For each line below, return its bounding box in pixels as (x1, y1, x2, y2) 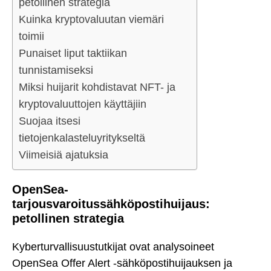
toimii (19, 30, 44, 43)
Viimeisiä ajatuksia (19, 149, 108, 162)
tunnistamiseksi (19, 64, 93, 77)
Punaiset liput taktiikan (19, 47, 127, 60)
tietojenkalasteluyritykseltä (19, 132, 145, 145)
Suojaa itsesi (19, 115, 80, 128)
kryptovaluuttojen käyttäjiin (19, 98, 146, 111)
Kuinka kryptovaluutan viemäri (19, 13, 164, 26)
